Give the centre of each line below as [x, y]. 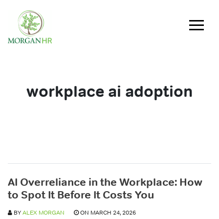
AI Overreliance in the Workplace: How [105, 182]
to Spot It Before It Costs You [81, 195]
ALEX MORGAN [44, 213]
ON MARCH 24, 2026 [107, 213]
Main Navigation [66, 35]
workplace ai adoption [109, 91]
